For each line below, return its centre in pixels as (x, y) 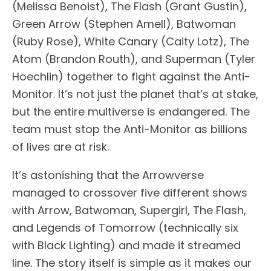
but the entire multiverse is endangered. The (131, 112)
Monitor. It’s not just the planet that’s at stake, (135, 94)
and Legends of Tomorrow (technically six (125, 228)
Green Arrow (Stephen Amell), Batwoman (124, 24)
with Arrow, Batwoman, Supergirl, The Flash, (129, 211)
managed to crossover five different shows (130, 193)
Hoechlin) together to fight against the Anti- (131, 77)
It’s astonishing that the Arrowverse (108, 175)
